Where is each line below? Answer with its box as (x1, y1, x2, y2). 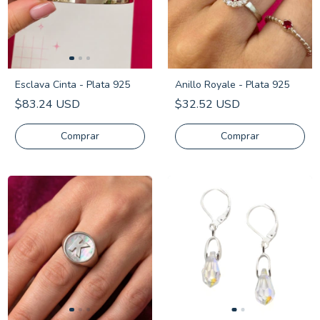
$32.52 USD (175, 96, 240, 112)
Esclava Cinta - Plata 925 (15, 78, 130, 91)
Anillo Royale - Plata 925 (175, 78, 289, 91)
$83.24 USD (15, 96, 80, 112)
